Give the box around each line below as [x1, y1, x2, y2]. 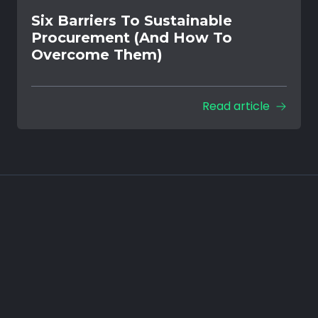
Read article [202, 97, 270, 114]
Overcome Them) [31, 45, 163, 63]
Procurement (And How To [31, 28, 232, 46]
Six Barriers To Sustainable [31, 11, 232, 29]
